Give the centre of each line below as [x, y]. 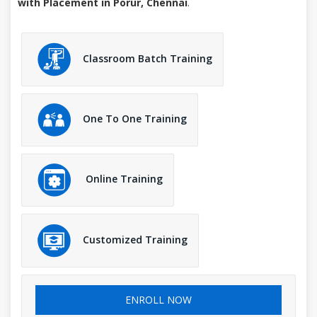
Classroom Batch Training [148, 58]
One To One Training [135, 119]
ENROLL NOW [158, 299]
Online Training [123, 179]
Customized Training [135, 239]
